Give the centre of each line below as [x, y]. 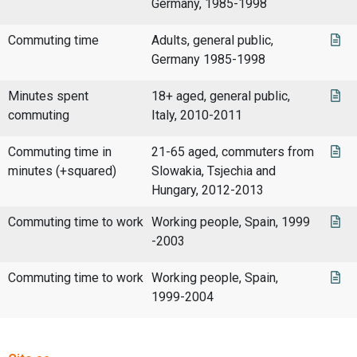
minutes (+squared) [62, 171]
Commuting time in [60, 152]
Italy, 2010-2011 [197, 116]
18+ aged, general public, [221, 96]
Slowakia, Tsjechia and [214, 171]
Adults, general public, [212, 41]
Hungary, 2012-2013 [208, 190]
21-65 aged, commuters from [233, 152]
